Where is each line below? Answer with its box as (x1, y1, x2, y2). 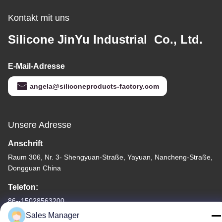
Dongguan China (8, 164, 61, 172)
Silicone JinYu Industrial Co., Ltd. (8, 33, 203, 47)
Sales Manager (26, 211, 79, 220)
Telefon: (8, 183, 38, 192)
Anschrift (8, 139, 43, 148)
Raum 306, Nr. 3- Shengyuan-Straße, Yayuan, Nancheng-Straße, (8, 153, 213, 162)
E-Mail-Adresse (8, 62, 65, 71)
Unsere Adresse (8, 120, 71, 130)
